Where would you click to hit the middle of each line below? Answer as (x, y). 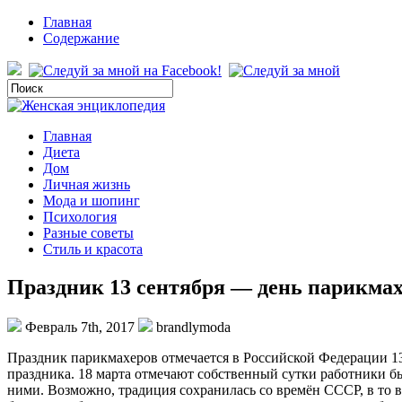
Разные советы (88, 233)
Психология (80, 217)
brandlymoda (192, 327)
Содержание (81, 38)
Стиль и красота (93, 249)
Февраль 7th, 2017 (80, 327)
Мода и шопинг (92, 201)
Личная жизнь (87, 184)
